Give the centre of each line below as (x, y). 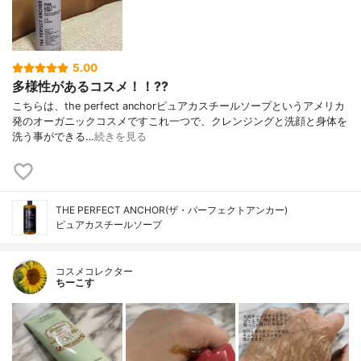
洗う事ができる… (53, 136)
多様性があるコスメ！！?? (90, 86)
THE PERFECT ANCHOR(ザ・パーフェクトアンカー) (172, 210)
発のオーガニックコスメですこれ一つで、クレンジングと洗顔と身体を (180, 121)
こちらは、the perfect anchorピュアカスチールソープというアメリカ (178, 106)
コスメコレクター (94, 271)
